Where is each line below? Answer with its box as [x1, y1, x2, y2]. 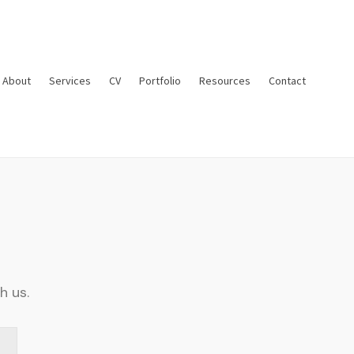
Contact [269, 75, 306, 88]
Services [49, 75, 91, 88]
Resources [199, 75, 250, 88]
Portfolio [139, 75, 181, 88]
